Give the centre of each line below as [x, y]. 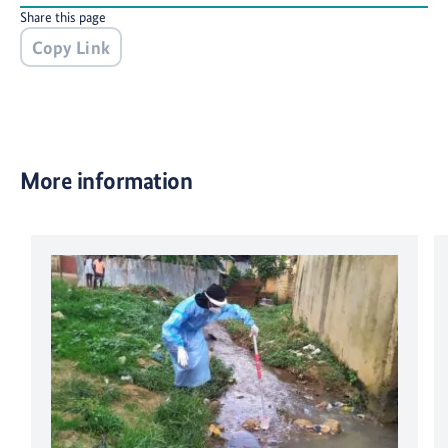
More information [106, 181]
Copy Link [71, 47]
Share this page [63, 17]
